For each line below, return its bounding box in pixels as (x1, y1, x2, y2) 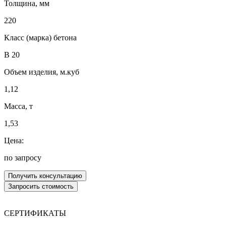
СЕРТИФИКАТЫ (4, 208, 66, 217)
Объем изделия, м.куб (4, 67, 79, 76)
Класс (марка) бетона (4, 33, 77, 42)
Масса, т (4, 101, 33, 110)
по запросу (4, 153, 41, 162)
